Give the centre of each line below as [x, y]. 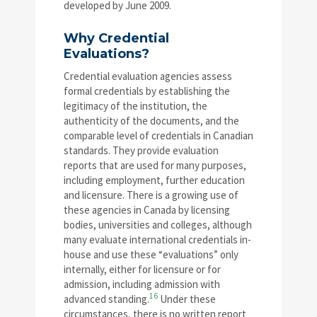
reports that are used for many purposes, [155, 165]
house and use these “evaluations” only [151, 254]
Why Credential [116, 38]
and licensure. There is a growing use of [151, 195]
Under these [187, 299]
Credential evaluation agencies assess [148, 76]
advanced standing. [106, 299]
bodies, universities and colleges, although [158, 224]
